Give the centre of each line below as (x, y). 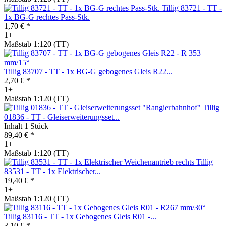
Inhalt (14, 126)
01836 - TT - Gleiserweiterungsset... (62, 117)
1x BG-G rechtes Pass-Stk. (47, 17)
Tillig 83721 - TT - (192, 8)
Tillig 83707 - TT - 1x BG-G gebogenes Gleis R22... (88, 71)
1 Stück (36, 126)
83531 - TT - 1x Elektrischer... (52, 171)
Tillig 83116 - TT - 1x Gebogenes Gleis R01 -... (80, 216)
